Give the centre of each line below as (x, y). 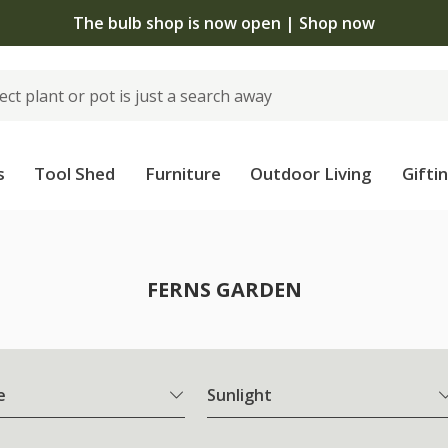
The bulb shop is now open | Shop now (224, 22)
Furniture (182, 173)
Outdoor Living (311, 173)
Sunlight (239, 395)
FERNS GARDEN (224, 289)
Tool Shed (75, 173)
